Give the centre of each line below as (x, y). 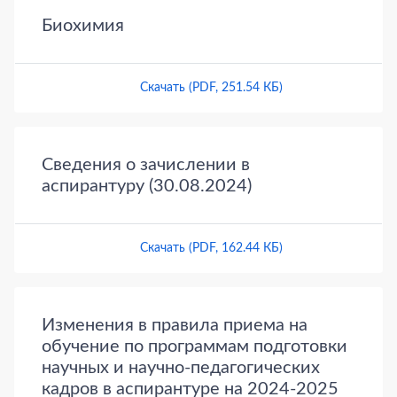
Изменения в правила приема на (175, 326)
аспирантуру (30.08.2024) (147, 187)
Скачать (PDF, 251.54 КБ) (211, 88)
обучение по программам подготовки (195, 347)
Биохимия (83, 26)
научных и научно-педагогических (181, 368)
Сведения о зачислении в (146, 165)
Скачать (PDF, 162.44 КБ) (211, 249)
